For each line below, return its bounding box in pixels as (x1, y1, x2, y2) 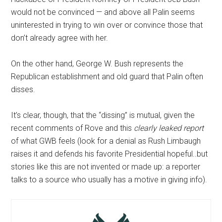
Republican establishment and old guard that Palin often (11, 72, 204, 82)
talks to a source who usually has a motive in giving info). (11, 175, 208, 185)
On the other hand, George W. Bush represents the (11, 59, 184, 69)
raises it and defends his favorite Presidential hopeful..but (11, 149, 208, 159)
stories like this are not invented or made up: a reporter (11, 162, 201, 172)
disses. (11, 85, 36, 95)
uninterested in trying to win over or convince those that (11, 20, 203, 30)
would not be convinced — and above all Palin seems (11, 7, 195, 17)
